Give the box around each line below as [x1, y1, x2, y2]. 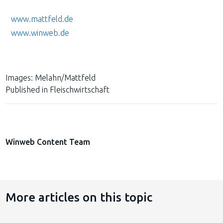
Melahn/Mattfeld [35, 73, 96, 82]
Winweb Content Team [5, 137, 91, 146]
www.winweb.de [11, 28, 70, 37]
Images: [5, 73, 33, 82]
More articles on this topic [5, 190, 153, 204]
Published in [5, 85, 48, 94]
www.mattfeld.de [11, 14, 74, 23]
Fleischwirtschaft [50, 85, 110, 94]
